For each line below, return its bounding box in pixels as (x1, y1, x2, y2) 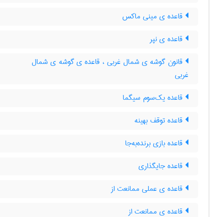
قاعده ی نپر (150, 32, 185, 46)
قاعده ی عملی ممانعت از (111, 182, 185, 196)
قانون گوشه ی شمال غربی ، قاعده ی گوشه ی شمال (31, 55, 185, 69)
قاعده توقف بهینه (135, 114, 185, 127)
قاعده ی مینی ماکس (122, 10, 185, 23)
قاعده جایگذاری (139, 159, 185, 173)
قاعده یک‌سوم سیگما (123, 91, 185, 105)
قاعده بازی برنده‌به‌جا (125, 137, 185, 150)
